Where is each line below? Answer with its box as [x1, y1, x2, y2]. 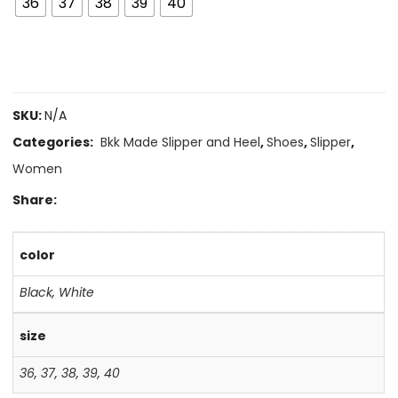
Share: [12, 191, 58, 209]
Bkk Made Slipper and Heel [100, 133, 261, 151]
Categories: [12, 133, 97, 151]
